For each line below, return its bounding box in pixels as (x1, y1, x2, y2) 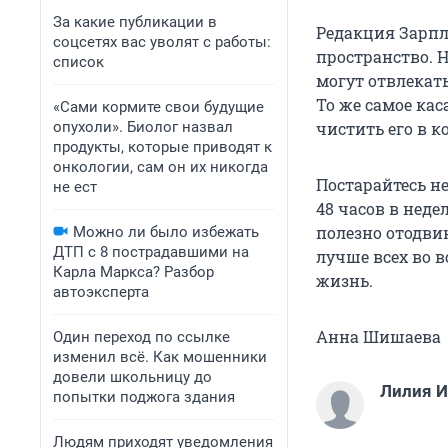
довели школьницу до (53, 368, 212, 386)
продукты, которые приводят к (53, 138, 272, 156)
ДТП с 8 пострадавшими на (53, 243, 249, 261)
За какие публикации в (53, 13, 217, 31)
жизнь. (316, 270, 373, 292)
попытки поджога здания (53, 388, 235, 406)
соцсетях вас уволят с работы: (53, 33, 271, 51)
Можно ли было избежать (73, 223, 259, 241)
